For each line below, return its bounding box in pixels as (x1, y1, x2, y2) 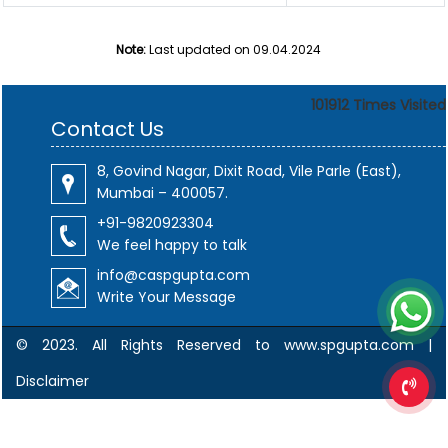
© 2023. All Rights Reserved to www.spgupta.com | (16, 335, 432, 355)
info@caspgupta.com (96, 265, 250, 285)
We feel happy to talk (96, 235, 247, 255)
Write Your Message (96, 287, 236, 307)
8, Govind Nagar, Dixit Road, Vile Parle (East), (96, 161, 401, 181)
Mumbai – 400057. (96, 183, 228, 203)
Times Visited (353, 95, 446, 115)
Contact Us (50, 115, 164, 143)
